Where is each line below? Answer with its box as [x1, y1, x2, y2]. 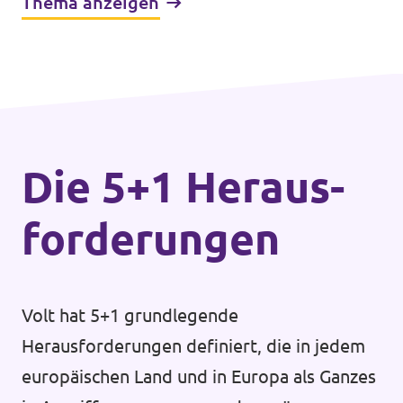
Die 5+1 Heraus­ [22, 162, 345, 210]
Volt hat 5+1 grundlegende [22, 305, 238, 326]
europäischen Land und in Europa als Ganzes [22, 366, 376, 387]
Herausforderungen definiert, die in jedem [22, 336, 365, 356]
